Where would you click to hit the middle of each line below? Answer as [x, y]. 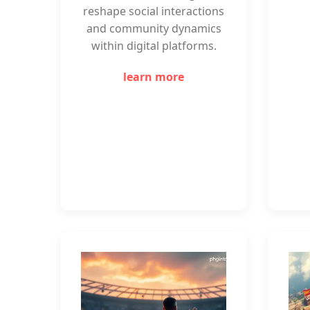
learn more [154, 77]
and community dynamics [154, 28]
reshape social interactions [154, 11]
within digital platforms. [154, 46]
